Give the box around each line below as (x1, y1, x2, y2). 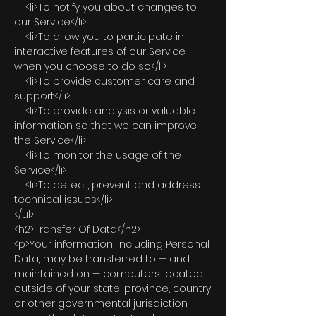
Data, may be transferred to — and (14, 252, 190, 266)
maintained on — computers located (14, 267, 203, 281)
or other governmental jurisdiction (14, 296, 188, 310)
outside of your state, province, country (14, 281, 211, 296)
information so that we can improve (14, 119, 197, 133)
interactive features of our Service (14, 44, 186, 59)
